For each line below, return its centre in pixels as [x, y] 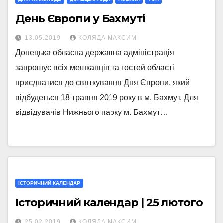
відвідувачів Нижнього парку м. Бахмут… [92, 112]
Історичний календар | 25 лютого [109, 202]
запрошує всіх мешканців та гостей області [95, 67]
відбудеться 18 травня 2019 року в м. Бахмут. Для [107, 97]
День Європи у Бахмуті [80, 19]
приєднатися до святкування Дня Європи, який [103, 82]
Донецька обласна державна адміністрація [95, 53]
